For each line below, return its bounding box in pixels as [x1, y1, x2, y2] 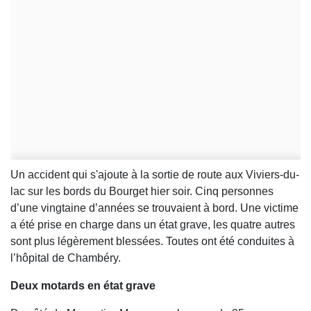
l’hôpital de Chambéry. [10, 252, 124, 264]
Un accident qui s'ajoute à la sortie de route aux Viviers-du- [10, 169, 299, 181]
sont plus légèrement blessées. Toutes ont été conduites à [10, 235, 294, 248]
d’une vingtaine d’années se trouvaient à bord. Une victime [10, 202, 299, 215]
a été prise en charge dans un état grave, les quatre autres [10, 219, 295, 231]
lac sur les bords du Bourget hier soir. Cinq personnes [10, 185, 274, 198]
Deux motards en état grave [10, 280, 155, 292]
